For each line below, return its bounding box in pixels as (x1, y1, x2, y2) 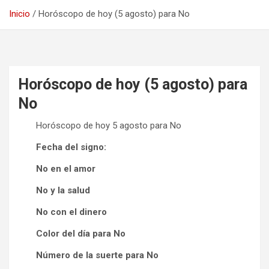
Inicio (9, 8, 30, 20)
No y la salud (36, 185, 90, 196)
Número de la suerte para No (36, 250, 159, 261)
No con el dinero (36, 207, 107, 218)
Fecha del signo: (36, 142, 106, 153)
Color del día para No (36, 228, 125, 240)
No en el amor (36, 163, 95, 175)
